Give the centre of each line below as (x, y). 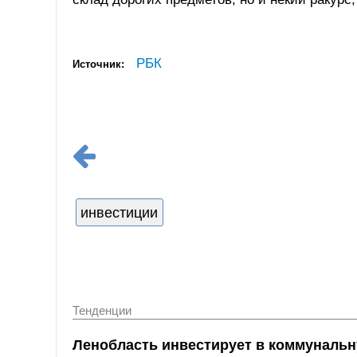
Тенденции (102, 311)
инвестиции (120, 212)
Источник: (98, 64)
